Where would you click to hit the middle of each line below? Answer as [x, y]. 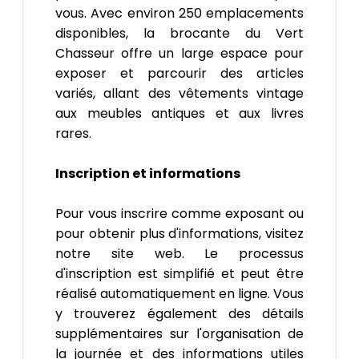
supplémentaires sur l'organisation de [179, 333]
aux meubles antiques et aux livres [179, 113]
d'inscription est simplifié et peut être [179, 273]
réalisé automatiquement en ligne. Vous [179, 293]
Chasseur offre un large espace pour [179, 53]
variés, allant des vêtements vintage [179, 93]
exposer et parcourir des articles [179, 73]
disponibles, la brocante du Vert [179, 33]
